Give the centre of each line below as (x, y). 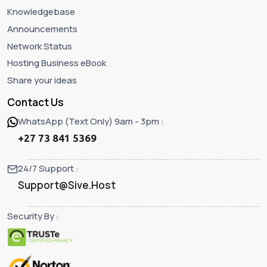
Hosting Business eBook (57, 63)
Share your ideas (42, 80)
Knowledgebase (41, 11)
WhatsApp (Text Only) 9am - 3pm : (91, 121)
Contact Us (35, 103)
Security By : (33, 216)
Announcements (42, 29)
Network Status (40, 46)
